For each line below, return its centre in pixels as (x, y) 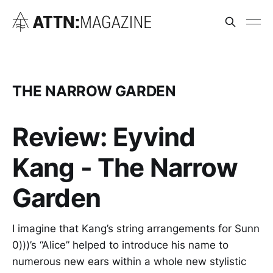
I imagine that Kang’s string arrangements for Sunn (136, 228)
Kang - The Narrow (125, 167)
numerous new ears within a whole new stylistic (129, 261)
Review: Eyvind (104, 136)
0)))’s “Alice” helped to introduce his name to (120, 245)
